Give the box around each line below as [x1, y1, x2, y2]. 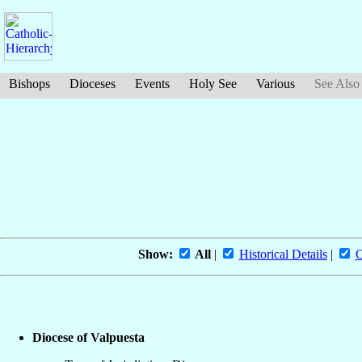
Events [135, 77, 170, 90]
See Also [314, 77, 360, 90]
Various [256, 77, 295, 90]
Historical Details [238, 246, 327, 261]
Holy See [189, 77, 237, 90]
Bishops [9, 77, 50, 90]
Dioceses [69, 77, 116, 90]
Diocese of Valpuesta [32, 330, 145, 344]
